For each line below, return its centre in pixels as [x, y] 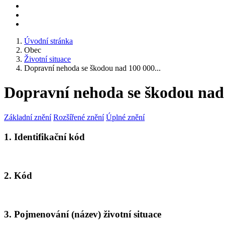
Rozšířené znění [79, 117]
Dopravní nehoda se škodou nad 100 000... [92, 68]
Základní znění [28, 117]
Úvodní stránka [48, 41]
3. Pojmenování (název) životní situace [83, 214]
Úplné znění [125, 117]
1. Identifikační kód [44, 137]
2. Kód [18, 176]
